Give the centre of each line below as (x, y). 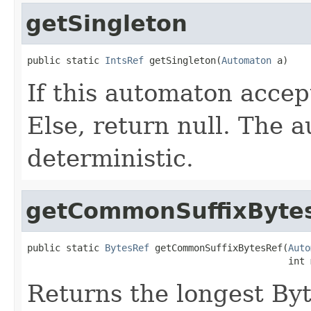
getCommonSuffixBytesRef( (219, 247)
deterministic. (110, 158)
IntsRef (124, 60)
